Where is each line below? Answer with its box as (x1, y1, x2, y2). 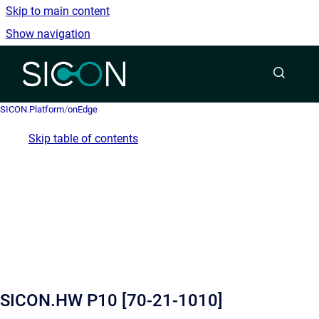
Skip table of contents (28, 132, 138, 145)
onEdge (68, 104, 98, 115)
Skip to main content (6, 4, 110, 18)
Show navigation (6, 27, 90, 41)
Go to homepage (124, 58, 208, 71)
